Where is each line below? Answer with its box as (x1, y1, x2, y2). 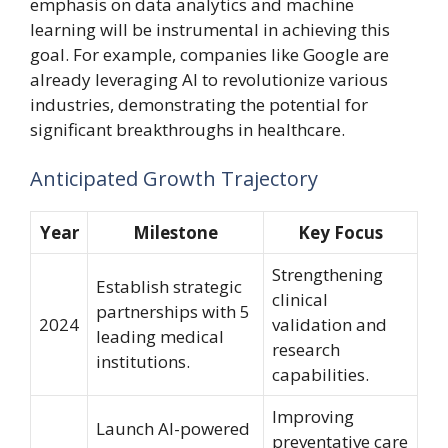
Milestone (133, 221, 218, 244)
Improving (272, 405, 354, 428)
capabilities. (272, 363, 369, 386)
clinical (272, 288, 328, 311)
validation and (272, 313, 387, 336)
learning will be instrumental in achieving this (30, 17, 390, 41)
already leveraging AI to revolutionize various (30, 67, 388, 91)
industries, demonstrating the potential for (30, 92, 368, 116)
